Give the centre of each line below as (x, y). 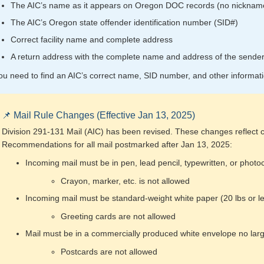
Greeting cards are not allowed (118, 216)
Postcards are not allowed (109, 251)
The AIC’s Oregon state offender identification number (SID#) (124, 22)
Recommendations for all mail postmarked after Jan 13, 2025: (117, 144)
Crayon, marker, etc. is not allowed (125, 181)
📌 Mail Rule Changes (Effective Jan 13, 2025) (98, 115)
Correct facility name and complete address (91, 39)
